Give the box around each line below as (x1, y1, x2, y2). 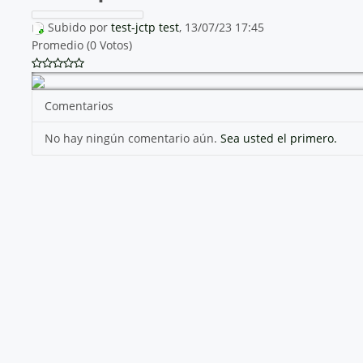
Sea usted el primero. (220, 130, 337, 146)
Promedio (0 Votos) (31, 36, 132, 53)
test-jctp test (110, 19, 179, 35)
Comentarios (44, 97, 113, 113)
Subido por (47, 19, 111, 35)
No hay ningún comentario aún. (44, 130, 220, 146)
